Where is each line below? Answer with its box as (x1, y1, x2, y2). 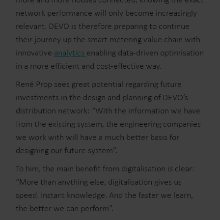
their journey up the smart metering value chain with (16, 34, 200, 45)
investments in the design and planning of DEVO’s (16, 92, 188, 103)
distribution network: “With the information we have (16, 105, 200, 116)
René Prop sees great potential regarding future (16, 79, 182, 89)
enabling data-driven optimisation (86, 47, 204, 58)
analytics (54, 47, 86, 58)
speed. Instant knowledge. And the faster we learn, (16, 190, 193, 200)
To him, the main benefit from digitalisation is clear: (16, 163, 194, 174)
